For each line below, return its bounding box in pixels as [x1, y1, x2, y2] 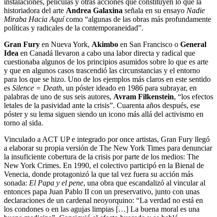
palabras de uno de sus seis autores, [4, 92, 113, 101]
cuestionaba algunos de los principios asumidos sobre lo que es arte [4, 57, 208, 66]
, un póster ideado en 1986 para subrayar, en [62, 83, 197, 92]
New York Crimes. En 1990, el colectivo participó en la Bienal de [4, 161, 204, 170]
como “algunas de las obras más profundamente [66, 15, 211, 23]
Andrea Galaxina [66, 6, 123, 15]
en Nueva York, [40, 40, 92, 48]
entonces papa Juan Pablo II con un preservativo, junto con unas [4, 187, 200, 196]
